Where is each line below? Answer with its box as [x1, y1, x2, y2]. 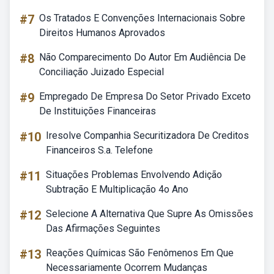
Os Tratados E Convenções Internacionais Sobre [39, 12, 245, 24]
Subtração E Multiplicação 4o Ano [46, 183, 188, 195]
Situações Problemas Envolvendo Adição [46, 169, 222, 180]
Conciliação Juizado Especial [39, 66, 164, 78]
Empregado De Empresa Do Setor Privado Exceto [39, 91, 251, 102]
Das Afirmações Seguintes [46, 223, 160, 234]
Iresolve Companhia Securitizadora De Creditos [46, 130, 249, 141]
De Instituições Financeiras [39, 105, 156, 117]
